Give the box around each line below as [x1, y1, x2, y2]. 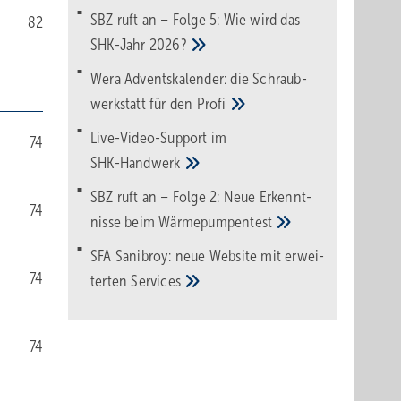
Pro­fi [196, 95, 230, 113]
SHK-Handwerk [90, 154, 184, 172]
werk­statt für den [90, 95, 197, 113]
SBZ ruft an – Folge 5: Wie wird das [90, 11, 300, 29]
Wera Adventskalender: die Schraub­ [90, 70, 307, 88]
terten [90, 272, 132, 290]
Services [131, 272, 185, 290]
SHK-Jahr [90, 36, 149, 54]
